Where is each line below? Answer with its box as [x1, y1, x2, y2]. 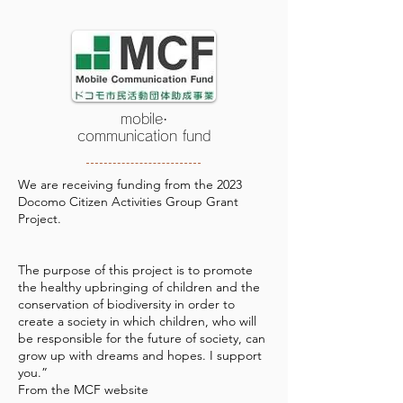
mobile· [121, 112, 167, 126]
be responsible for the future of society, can [18, 330, 265, 346]
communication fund [76, 129, 211, 143]
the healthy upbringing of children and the [18, 279, 260, 295]
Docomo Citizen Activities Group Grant [18, 193, 238, 210]
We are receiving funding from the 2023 [18, 176, 242, 193]
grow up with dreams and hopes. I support [18, 347, 262, 363]
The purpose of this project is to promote [18, 262, 253, 278]
